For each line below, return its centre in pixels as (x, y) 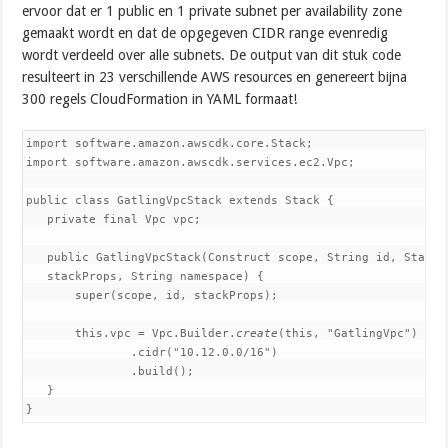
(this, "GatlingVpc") (348, 333)
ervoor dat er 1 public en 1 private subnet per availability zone (212, 10)
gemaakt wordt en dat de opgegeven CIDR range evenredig (205, 32)
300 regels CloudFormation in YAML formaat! (160, 98)
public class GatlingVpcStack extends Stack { (180, 200)
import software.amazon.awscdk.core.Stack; (170, 143)
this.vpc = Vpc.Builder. (131, 333)
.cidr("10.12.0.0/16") (152, 352)
